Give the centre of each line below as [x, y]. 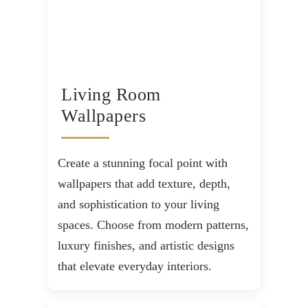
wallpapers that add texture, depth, [144, 184]
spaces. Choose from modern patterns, [153, 225]
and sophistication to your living [139, 205]
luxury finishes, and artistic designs [146, 246]
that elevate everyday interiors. [135, 266]
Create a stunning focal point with [143, 163]
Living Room [111, 95]
